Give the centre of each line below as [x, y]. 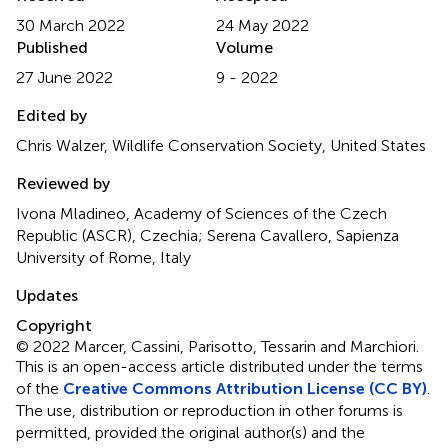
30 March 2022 [70, 25]
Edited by [51, 115]
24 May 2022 [262, 25]
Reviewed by [63, 183]
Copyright [54, 325]
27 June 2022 [64, 77]
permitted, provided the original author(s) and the [190, 432]
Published [52, 47]
